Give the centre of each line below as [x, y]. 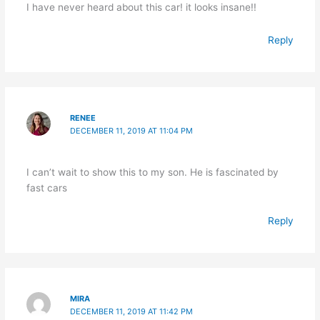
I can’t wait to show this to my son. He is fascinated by [152, 172]
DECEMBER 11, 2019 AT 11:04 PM [132, 130]
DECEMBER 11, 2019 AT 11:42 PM [132, 312]
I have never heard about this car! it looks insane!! [141, 7]
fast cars [46, 188]
